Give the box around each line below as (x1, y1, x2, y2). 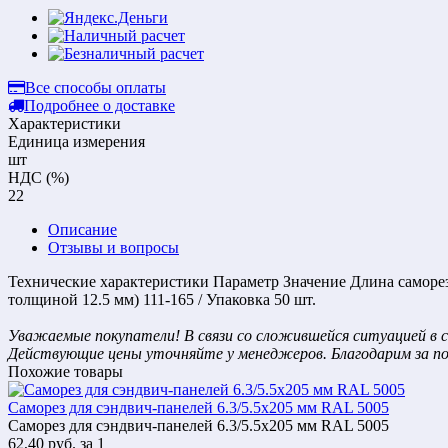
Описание (48, 220, 117, 238)
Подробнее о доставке (24, 96, 175, 114)
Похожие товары (8, 362, 123, 380)
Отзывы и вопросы (48, 238, 179, 256)
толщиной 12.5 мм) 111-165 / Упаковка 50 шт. (8, 290, 316, 308)
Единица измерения (8, 132, 145, 150)
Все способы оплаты (25, 78, 166, 96)
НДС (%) (8, 168, 69, 186)
